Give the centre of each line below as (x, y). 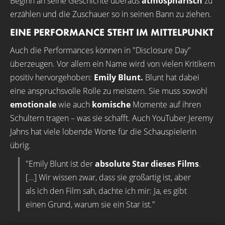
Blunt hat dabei (171, 77)
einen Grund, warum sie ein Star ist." (90, 204)
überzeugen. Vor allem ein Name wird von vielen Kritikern (113, 64)
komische (111, 104)
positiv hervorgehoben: (52, 77)
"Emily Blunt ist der (60, 164)
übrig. (20, 145)
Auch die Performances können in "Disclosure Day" (100, 50)
